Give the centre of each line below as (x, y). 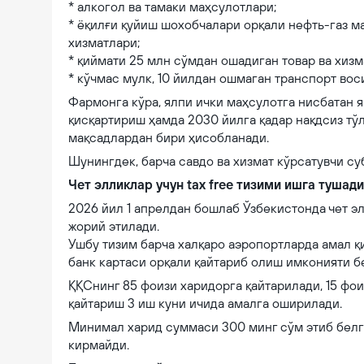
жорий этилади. (114, 226)
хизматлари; (104, 42)
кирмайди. (99, 344)
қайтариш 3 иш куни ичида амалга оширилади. (205, 303)
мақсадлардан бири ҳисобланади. (169, 137)
